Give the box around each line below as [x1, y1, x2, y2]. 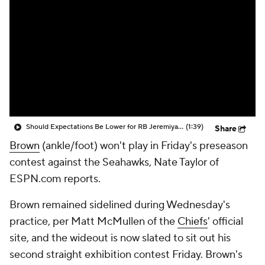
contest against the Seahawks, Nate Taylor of [9, 156, 219, 169]
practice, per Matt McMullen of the [9, 215, 177, 228]
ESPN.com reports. [9, 172, 101, 186]
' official [208, 215, 243, 228]
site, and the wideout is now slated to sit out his [9, 231, 231, 245]
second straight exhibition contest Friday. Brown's [9, 248, 243, 261]
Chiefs [177, 215, 208, 228]
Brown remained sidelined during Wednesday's [9, 198, 230, 212]
